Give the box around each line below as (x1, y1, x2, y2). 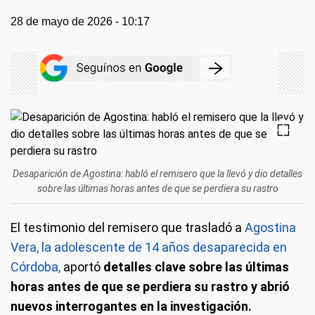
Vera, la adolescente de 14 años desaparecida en (11, 240, 287, 255)
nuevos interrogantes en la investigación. (11, 299, 252, 314)
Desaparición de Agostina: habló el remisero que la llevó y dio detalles (13, 168, 302, 179)
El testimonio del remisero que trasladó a (11, 220, 242, 235)
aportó (63, 259, 101, 274)
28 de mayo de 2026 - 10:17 (11, 15, 150, 27)
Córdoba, (11, 259, 63, 274)
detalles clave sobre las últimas (101, 259, 289, 274)
